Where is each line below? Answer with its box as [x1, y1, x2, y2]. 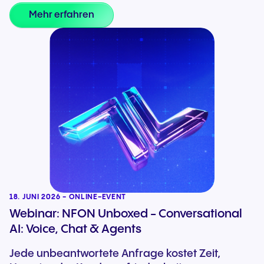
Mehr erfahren [29, 10, 94, 20]
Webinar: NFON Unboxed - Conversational [9, 208, 242, 220]
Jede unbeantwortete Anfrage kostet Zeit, [9, 248, 220, 259]
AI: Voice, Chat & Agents [9, 223, 141, 236]
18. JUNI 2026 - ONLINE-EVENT [9, 193, 127, 201]
